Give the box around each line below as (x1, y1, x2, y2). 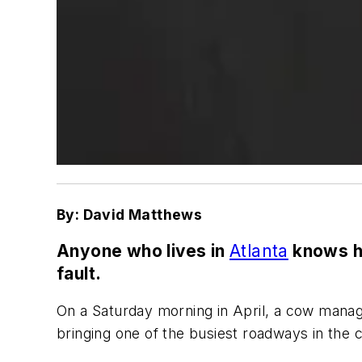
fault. (57, 263, 102, 284)
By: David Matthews (57, 205, 203, 223)
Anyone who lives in (57, 241, 229, 262)
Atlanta (229, 241, 288, 262)
